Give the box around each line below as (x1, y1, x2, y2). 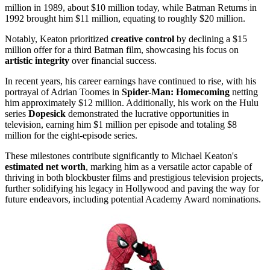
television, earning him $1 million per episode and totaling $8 (5, 119, 237, 130)
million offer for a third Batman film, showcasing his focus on (5, 45, 239, 55)
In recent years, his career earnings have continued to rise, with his (5, 76, 256, 87)
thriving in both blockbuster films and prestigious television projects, (5, 172, 263, 183)
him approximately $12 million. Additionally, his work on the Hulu (5, 98, 259, 108)
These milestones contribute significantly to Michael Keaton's (5, 151, 237, 162)
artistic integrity (5, 55, 69, 66)
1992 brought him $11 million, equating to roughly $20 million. (5, 13, 245, 24)
